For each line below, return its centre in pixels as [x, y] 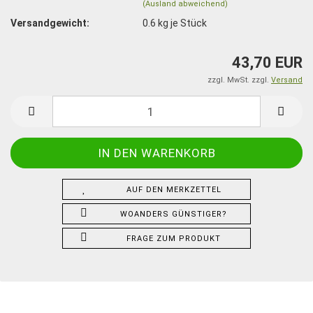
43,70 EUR [267, 63]
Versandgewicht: [50, 23]
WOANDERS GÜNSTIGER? [174, 214]
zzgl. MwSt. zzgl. [239, 80]
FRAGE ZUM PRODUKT [174, 239]
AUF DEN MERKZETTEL [174, 190]
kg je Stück [182, 23]
